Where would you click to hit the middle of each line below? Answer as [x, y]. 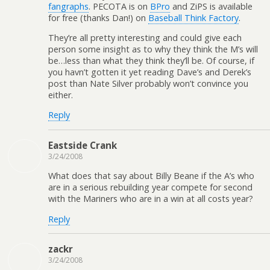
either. [61, 95]
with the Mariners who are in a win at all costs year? [151, 199]
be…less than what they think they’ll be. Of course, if [151, 61]
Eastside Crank [83, 145]
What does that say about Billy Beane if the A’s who [151, 176]
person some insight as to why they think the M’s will [153, 49]
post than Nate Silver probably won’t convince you [148, 84]
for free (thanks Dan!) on [98, 17]
